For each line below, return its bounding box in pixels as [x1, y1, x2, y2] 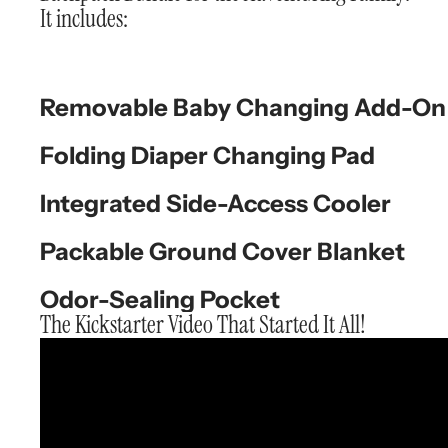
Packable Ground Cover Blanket [40, 237, 405, 267]
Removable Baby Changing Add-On [40, 93, 446, 123]
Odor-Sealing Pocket [40, 285, 280, 315]
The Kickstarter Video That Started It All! [40, 309, 366, 341]
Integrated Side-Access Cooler [40, 189, 391, 219]
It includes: [40, 3, 128, 35]
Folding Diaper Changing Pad [40, 141, 375, 171]
